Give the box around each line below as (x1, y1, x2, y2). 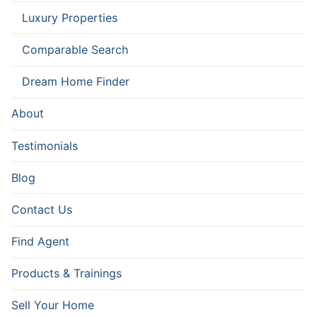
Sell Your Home (11, 298, 94, 313)
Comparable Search (22, 42, 128, 57)
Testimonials (11, 138, 78, 153)
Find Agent (11, 234, 69, 249)
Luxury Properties (22, 10, 117, 25)
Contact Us (11, 202, 72, 217)
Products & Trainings (11, 266, 122, 281)
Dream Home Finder (22, 74, 129, 89)
